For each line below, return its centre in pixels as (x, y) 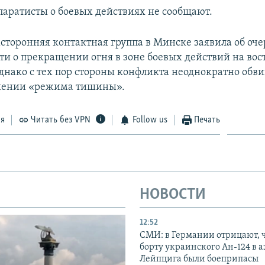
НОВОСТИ (173, 195)
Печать (207, 120)
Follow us (150, 120)
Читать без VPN (61, 120)
